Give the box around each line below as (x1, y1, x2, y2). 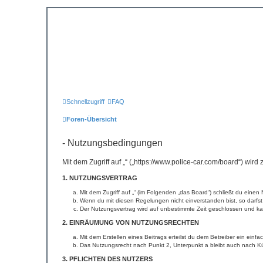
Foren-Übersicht (66, 116, 117, 123)
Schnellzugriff (66, 98, 104, 105)
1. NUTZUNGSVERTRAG (62, 174, 137, 181)
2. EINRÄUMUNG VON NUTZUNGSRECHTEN (62, 219, 199, 226)
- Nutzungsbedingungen (62, 138, 163, 148)
